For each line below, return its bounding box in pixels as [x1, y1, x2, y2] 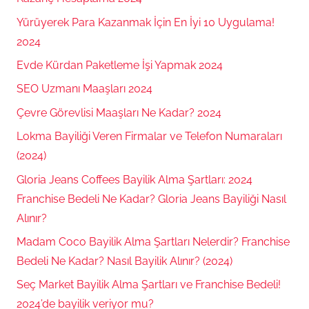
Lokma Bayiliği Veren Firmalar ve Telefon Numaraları [17, 130, 282, 143]
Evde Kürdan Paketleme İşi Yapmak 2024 [17, 59, 223, 72]
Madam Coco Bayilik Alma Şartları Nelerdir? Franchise [17, 235, 290, 248]
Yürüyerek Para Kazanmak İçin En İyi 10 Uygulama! [17, 15, 275, 29]
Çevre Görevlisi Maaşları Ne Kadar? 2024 [17, 106, 221, 119]
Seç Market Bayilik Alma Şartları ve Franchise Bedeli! [17, 278, 281, 292]
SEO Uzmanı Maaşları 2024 [17, 82, 152, 96]
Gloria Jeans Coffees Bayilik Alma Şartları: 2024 [17, 172, 252, 186]
